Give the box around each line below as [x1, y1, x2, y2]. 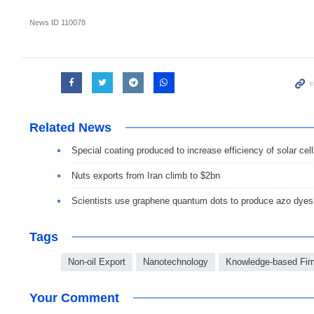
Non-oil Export [68, 257, 125, 268]
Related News [29, 121, 111, 135]
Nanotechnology [143, 257, 208, 268]
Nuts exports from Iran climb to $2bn [71, 170, 220, 182]
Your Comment [29, 291, 119, 306]
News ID [29, 18, 61, 27]
